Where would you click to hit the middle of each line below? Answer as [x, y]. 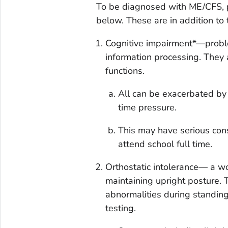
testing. [120, 208]
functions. [125, 71]
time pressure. [148, 108]
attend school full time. [165, 144]
